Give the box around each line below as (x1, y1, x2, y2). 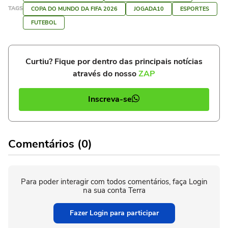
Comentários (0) (8, 136, 92, 152)
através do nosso (73, 68, 138, 79)
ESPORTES (180, 5, 209, 13)
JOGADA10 (134, 5, 164, 13)
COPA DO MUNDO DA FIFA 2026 (31, 5, 118, 13)
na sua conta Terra (82, 185, 146, 195)
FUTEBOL (31, 18, 56, 26)
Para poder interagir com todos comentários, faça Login (20, 176, 208, 187)
